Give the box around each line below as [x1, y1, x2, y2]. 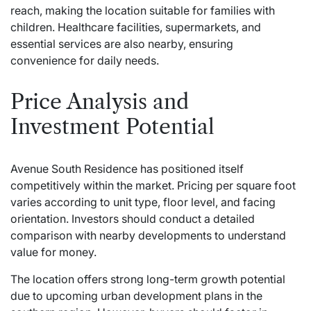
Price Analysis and [10, 88, 189, 115]
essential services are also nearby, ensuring [10, 36, 233, 51]
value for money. [10, 244, 96, 259]
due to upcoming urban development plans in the [10, 288, 262, 303]
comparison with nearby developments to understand [10, 228, 286, 242]
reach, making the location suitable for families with [10, 3, 275, 17]
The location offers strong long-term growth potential [10, 271, 285, 286]
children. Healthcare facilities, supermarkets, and [10, 19, 261, 34]
